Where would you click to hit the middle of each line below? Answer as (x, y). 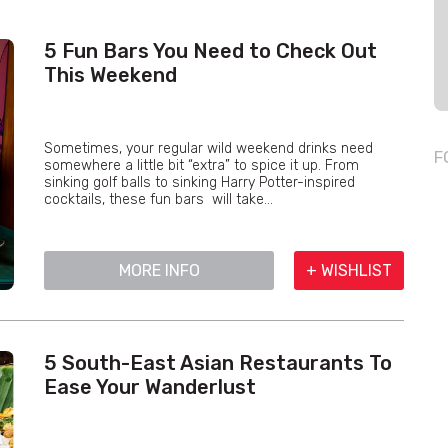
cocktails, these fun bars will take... (158, 199)
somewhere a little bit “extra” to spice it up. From (201, 165)
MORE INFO (159, 270)
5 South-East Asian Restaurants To (218, 363)
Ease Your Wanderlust (150, 387)
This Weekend (110, 75)
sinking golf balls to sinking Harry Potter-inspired (199, 182)
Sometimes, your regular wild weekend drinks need (208, 148)
